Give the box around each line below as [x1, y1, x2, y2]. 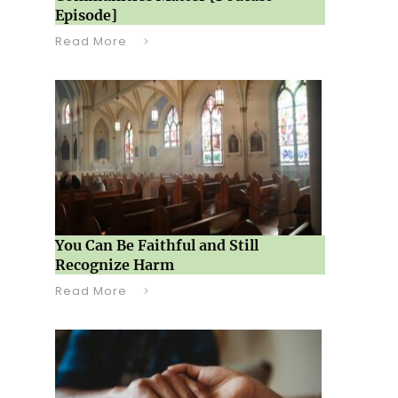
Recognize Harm [54, 256, 174, 274]
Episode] [54, 6, 117, 24]
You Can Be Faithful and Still [54, 236, 259, 254]
